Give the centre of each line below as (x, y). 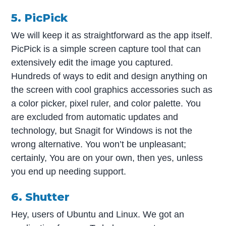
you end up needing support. (69, 171)
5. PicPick (40, 18)
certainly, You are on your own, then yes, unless (107, 158)
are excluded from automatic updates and (95, 117)
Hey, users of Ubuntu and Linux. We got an (98, 214)
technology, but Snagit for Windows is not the (102, 130)
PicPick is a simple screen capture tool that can (106, 49)
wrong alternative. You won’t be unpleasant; (99, 144)
